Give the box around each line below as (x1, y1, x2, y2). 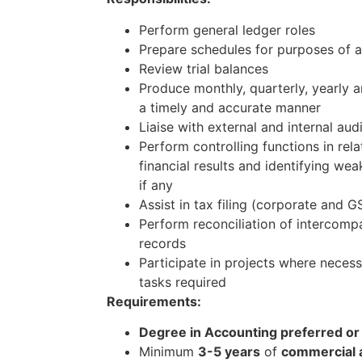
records (139, 234, 186, 251)
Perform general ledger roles (139, 21, 315, 38)
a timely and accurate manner (139, 99, 321, 116)
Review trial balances (139, 60, 268, 77)
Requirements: (107, 293, 201, 309)
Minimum (139, 343, 198, 360)
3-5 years (198, 343, 260, 360)
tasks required (139, 273, 226, 290)
